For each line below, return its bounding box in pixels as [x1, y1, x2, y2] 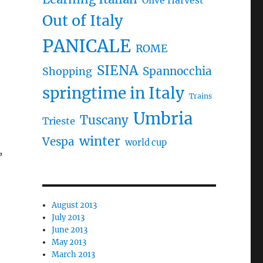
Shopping [42, 65, 92, 78]
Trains [188, 92, 212, 100]
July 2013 [52, 213, 85, 222]
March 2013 [52, 249, 96, 259]
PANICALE [42, 35, 131, 57]
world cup [124, 137, 167, 148]
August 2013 [52, 200, 97, 210]
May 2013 [52, 237, 87, 247]
